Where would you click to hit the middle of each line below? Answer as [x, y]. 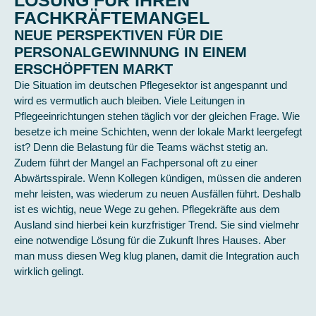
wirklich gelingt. [49, 271]
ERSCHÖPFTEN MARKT [93, 69]
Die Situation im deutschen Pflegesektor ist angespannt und [151, 85]
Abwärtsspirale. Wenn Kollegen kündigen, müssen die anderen [158, 178]
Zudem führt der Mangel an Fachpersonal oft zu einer [136, 163]
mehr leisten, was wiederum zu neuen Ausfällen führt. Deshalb [157, 194]
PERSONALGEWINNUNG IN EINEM [130, 52]
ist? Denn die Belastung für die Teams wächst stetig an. [141, 147]
